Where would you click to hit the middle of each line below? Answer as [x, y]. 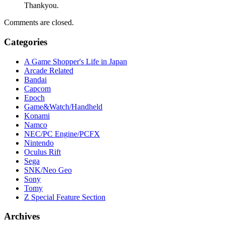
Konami [37, 116]
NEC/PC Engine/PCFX [62, 134]
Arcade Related [49, 70]
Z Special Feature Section [65, 197]
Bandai [35, 79]
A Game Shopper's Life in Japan [76, 61]
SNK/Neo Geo [48, 170]
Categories [26, 42]
